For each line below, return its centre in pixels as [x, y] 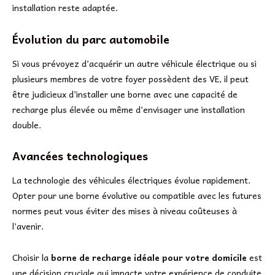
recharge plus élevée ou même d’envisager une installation [129, 109]
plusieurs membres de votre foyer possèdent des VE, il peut [130, 78]
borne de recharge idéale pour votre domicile [149, 257]
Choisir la [32, 257]
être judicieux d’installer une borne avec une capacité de [125, 94]
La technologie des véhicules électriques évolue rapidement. [131, 180]
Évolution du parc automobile [91, 39]
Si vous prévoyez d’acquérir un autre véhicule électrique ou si [134, 63]
